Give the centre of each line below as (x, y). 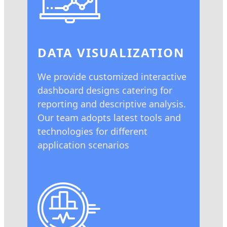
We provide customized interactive (112, 77)
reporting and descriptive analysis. (112, 104)
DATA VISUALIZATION (111, 52)
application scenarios (83, 145)
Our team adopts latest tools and (109, 118)
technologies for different (92, 131)
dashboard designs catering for (105, 90)
